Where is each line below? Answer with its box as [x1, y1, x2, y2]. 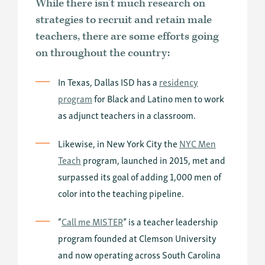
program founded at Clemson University [58, 230, 216, 245]
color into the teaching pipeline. [58, 185, 184, 201]
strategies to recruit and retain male [35, 12, 212, 27]
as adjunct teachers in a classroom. [58, 106, 196, 122]
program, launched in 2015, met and [81, 151, 225, 167]
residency [159, 73, 198, 89]
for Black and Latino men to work [92, 90, 224, 106]
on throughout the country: [35, 45, 170, 60]
